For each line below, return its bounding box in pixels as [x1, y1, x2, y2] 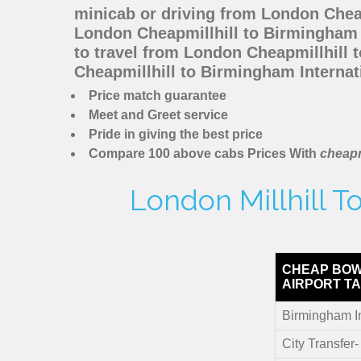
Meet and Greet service [89, 108, 228, 122]
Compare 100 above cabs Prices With [89, 147, 320, 161]
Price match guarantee [89, 89, 226, 103]
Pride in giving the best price [89, 127, 263, 142]
